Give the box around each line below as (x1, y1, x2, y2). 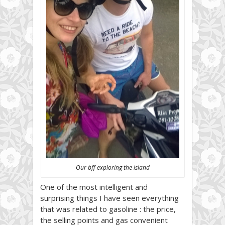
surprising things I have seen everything (40, 192, 179, 203)
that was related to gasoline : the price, (40, 203, 176, 214)
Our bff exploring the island (75, 163, 150, 172)
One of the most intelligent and (40, 181, 148, 192)
